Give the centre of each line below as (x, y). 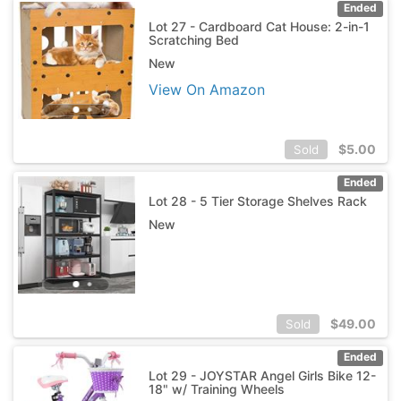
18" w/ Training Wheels (216, 388)
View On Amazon (206, 89)
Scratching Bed (193, 39)
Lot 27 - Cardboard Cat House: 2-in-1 (259, 26)
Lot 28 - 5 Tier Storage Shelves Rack (257, 200)
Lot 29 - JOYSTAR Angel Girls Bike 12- (262, 375)
